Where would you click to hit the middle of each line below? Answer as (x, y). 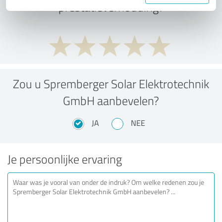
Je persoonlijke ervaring (65, 159)
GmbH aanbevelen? (111, 100)
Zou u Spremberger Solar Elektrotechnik (111, 83)
